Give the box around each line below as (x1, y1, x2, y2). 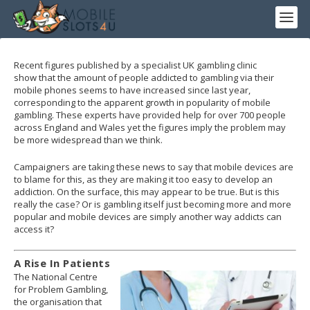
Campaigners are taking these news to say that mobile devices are (14, 160, 293, 173)
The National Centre (14, 271, 98, 284)
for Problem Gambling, (14, 283, 108, 296)
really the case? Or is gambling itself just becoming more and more (14, 197, 291, 210)
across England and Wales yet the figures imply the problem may (14, 121, 286, 134)
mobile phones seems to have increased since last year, (14, 84, 250, 96)
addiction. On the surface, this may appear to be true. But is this (14, 185, 280, 198)
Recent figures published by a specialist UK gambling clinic (14, 59, 257, 71)
